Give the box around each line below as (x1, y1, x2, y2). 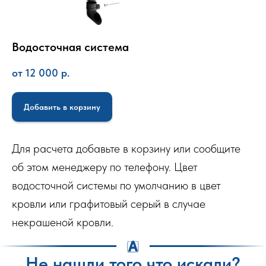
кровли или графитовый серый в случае (12, 196, 205, 211)
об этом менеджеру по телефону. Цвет (12, 159, 198, 174)
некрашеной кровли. (12, 214, 113, 229)
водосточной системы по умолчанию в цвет (12, 178, 221, 192)
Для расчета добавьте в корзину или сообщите (12, 141, 240, 156)
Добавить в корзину (24, 102, 100, 112)
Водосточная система (12, 40, 129, 55)
